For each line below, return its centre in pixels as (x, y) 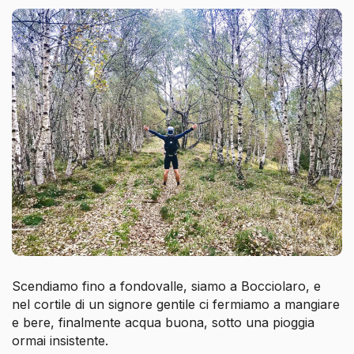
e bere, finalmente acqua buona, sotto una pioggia (163, 322)
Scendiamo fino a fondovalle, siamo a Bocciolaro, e (166, 286)
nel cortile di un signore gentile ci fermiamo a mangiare (176, 304)
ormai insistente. (62, 340)
